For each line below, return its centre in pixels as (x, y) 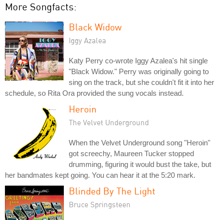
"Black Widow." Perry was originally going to (139, 71)
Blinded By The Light (112, 191)
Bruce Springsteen (100, 204)
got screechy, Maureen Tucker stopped (131, 153)
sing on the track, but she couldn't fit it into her (141, 82)
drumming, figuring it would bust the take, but (140, 164)
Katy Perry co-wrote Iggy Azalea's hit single (138, 60)
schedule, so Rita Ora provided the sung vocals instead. (94, 93)
